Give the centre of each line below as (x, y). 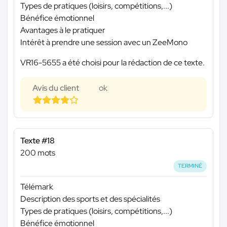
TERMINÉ (190, 166)
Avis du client (56, 88)
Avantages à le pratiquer (63, 30)
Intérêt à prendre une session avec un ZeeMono (104, 43)
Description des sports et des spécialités (90, 199)
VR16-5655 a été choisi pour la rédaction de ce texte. (112, 63)
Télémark (37, 186)
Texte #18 (37, 141)
